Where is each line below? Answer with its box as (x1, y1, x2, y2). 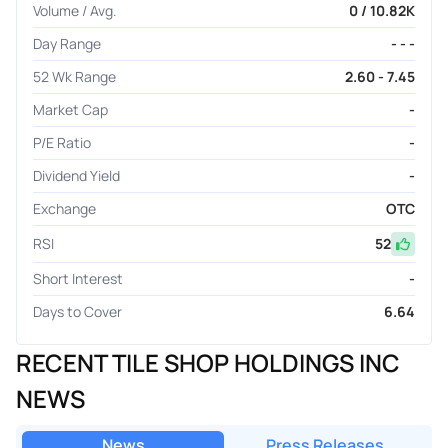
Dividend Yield (33, 165, 120, 185)
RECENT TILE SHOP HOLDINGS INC (16, 345, 400, 379)
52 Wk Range (33, 66, 116, 86)
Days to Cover (33, 301, 122, 321)
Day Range (33, 33, 101, 53)
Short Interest (33, 268, 123, 288)
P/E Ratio (33, 132, 91, 152)
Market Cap (33, 99, 108, 119)
